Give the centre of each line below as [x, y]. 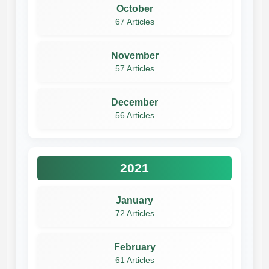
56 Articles [134, 115]
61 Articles [134, 260]
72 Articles [134, 213]
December [134, 102]
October [134, 8]
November [134, 55]
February [134, 247]
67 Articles [134, 22]
